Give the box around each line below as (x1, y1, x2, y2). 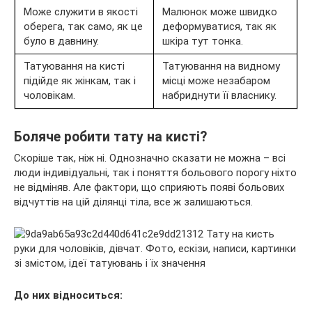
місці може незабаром (162, 74, 270, 87)
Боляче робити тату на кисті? (14, 129, 207, 146)
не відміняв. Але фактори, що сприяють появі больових (14, 180, 284, 194)
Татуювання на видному (162, 59, 280, 72)
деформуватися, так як (162, 19, 276, 33)
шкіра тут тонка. (162, 34, 243, 47)
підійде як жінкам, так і (24, 74, 136, 87)
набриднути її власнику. (162, 88, 276, 102)
